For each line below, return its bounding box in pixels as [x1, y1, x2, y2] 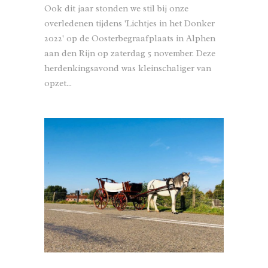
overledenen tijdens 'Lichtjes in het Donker [44, 18, 215, 30]
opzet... [44, 78, 72, 90]
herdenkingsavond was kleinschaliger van [44, 63, 211, 75]
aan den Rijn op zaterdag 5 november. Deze [44, 48, 215, 60]
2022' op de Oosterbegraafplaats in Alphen [44, 33, 215, 45]
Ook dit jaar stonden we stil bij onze [44, 3, 188, 15]
